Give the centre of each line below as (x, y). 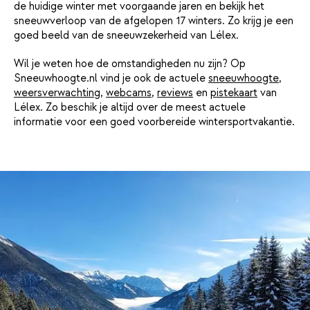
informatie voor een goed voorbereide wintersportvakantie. (154, 122)
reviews (175, 93)
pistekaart (234, 93)
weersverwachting (57, 93)
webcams (129, 93)
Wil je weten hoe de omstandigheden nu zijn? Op (130, 64)
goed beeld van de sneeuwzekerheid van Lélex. (126, 36)
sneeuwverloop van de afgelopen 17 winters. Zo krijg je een (154, 21)
